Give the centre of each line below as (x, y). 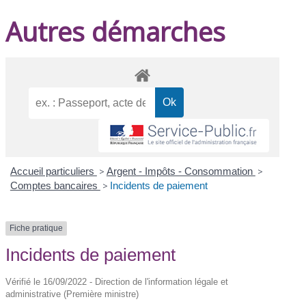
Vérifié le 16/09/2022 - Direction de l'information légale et (117, 281)
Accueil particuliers (53, 171)
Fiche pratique (37, 228)
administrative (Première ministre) (72, 294)
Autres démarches (116, 31)
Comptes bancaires (55, 186)
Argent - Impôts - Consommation (181, 171)
